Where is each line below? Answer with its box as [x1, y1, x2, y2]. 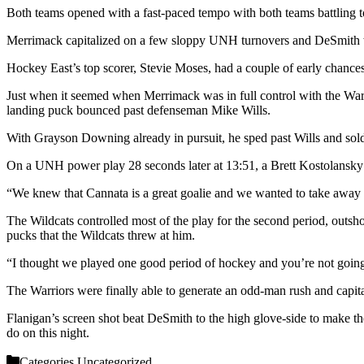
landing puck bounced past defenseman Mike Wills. [6, 103, 271, 118]
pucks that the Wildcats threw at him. [6, 228, 195, 243]
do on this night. [6, 326, 89, 340]
